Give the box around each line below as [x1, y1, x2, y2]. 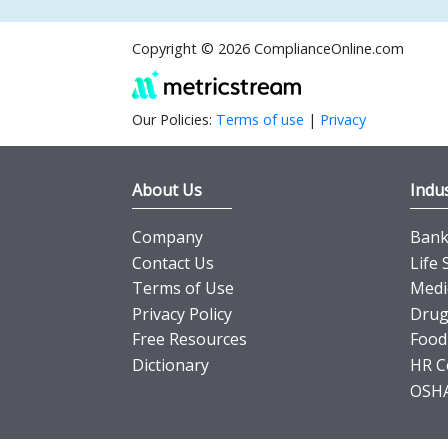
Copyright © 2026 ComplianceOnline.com [132, 39, 404, 58]
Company [132, 226, 203, 248]
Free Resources [132, 328, 247, 351]
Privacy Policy [132, 302, 232, 325]
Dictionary [132, 353, 209, 376]
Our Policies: [132, 110, 216, 129]
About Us [132, 179, 202, 201]
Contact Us [132, 251, 214, 274]
